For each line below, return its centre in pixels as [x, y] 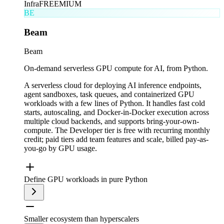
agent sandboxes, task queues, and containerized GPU [109, 94]
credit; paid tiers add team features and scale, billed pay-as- [116, 139]
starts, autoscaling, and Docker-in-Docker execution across [116, 112]
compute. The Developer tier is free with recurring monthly [117, 130]
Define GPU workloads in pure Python [86, 179]
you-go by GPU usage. [60, 148]
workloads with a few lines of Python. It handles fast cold [114, 103]
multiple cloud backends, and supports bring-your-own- [111, 121]
